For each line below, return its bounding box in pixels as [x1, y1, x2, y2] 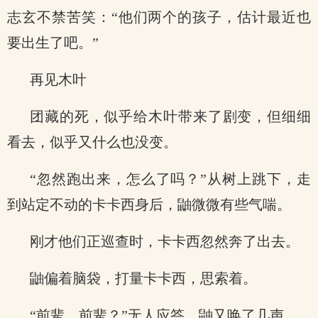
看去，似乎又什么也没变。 [7, 134, 177, 150]
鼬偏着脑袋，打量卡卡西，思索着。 [30, 270, 257, 286]
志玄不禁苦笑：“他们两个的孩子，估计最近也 [7, 9, 311, 25]
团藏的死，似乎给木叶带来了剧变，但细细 [30, 109, 311, 124]
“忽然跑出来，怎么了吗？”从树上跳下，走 [30, 171, 311, 187]
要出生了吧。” [7, 35, 99, 50]
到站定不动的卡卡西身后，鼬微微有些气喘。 [7, 197, 291, 212]
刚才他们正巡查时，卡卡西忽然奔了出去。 [30, 234, 300, 249]
